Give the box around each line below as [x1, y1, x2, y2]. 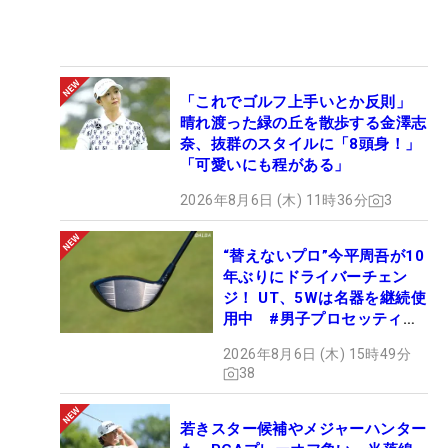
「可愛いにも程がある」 [180, 156, 350, 175]
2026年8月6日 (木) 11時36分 [180, 192, 368, 209]
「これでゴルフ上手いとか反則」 [180, 93, 411, 112]
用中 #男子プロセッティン [223, 310, 419, 329]
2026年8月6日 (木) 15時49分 [223, 346, 411, 363]
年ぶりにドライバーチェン [223, 268, 408, 287]
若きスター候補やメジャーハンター [180, 420, 427, 439]
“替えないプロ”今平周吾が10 [223, 247, 424, 266]
